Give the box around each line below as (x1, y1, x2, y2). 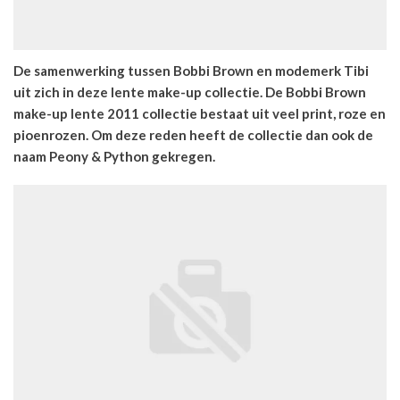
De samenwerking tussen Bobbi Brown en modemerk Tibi (13, 62, 369, 79)
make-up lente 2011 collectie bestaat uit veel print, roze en (13, 104, 386, 121)
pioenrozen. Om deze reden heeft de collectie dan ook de (13, 126, 373, 143)
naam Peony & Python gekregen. (13, 147, 215, 164)
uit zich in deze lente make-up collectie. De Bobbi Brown (13, 83, 366, 100)
